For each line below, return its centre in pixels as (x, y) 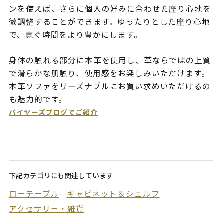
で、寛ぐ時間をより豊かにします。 (75, 35)
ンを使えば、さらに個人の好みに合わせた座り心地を (110, 9)
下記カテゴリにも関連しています (61, 175)
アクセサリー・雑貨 (46, 209)
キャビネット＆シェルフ (113, 194)
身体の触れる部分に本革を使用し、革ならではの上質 (110, 60)
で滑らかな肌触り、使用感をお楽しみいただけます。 (109, 73)
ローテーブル (34, 194)
